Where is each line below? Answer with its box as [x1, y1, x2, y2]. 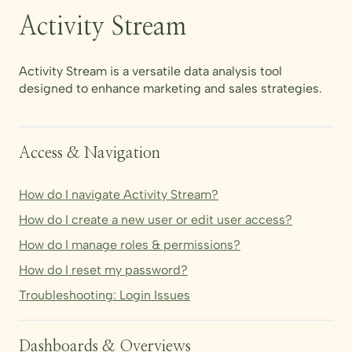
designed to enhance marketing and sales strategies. [19, 81, 322, 97]
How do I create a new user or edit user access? [19, 212, 292, 228]
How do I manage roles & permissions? [19, 237, 240, 253]
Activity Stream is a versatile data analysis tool [19, 64, 282, 79]
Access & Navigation [19, 145, 160, 162]
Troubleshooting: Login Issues [19, 288, 190, 303]
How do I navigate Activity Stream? [19, 187, 218, 203]
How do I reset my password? [19, 262, 188, 278]
